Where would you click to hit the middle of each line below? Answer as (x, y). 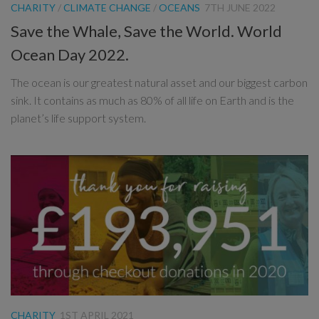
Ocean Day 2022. (70, 55)
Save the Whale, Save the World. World (146, 31)
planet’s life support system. (78, 118)
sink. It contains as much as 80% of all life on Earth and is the (152, 100)
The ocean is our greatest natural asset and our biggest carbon (159, 83)
